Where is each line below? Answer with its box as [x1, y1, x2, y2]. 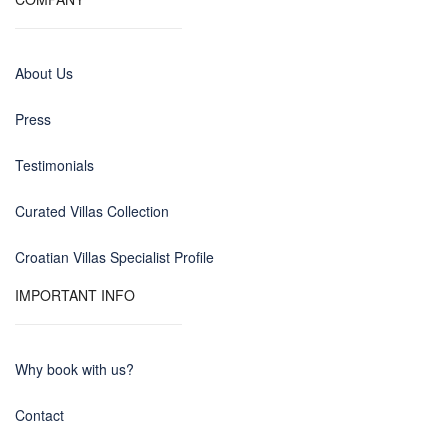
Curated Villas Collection [15, 201, 169, 222]
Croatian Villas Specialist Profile [15, 247, 214, 268]
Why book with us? [15, 359, 134, 380]
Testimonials [15, 155, 94, 176]
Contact [15, 405, 64, 426]
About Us [15, 63, 73, 84]
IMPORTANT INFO [15, 285, 135, 306]
